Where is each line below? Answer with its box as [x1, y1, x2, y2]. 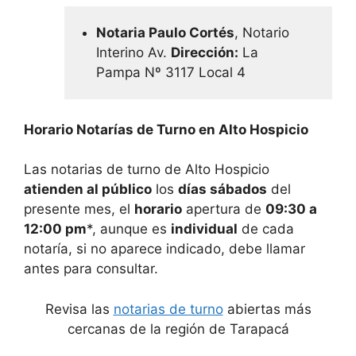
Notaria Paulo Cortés [96, 24, 235, 41]
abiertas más [222, 300, 311, 317]
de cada [238, 221, 294, 238]
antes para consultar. [24, 261, 158, 277]
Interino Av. [96, 44, 172, 60]
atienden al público [24, 181, 152, 198]
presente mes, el [24, 201, 134, 218]
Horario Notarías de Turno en [24, 121, 219, 137]
